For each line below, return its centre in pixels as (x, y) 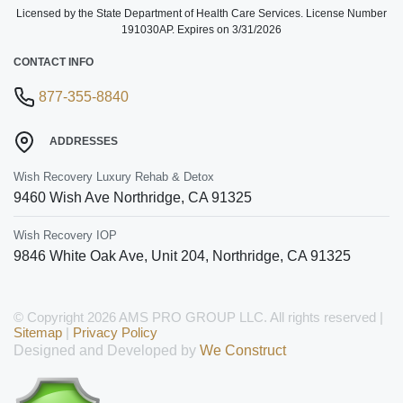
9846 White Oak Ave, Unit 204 (109, 256)
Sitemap (38, 333)
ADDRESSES (84, 142)
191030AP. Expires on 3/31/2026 (201, 29)
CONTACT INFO (54, 62)
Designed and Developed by (107, 351)
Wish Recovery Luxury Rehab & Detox (114, 177)
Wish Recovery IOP (65, 236)
